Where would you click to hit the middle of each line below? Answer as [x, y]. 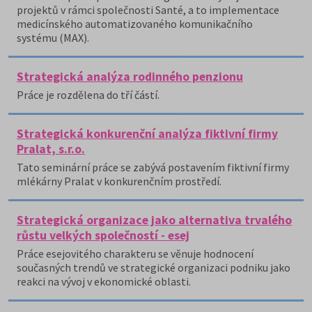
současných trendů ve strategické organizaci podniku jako [154, 267]
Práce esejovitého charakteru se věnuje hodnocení [135, 253]
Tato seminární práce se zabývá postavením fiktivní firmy [153, 167]
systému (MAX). [53, 38]
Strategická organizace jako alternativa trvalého [154, 220]
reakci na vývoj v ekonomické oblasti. [104, 281]
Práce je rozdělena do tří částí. [88, 95]
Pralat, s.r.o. [51, 149]
